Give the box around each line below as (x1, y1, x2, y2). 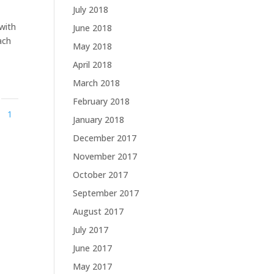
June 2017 (73, 242, 113, 254)
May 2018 (73, 40, 113, 53)
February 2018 (73, 95, 130, 108)
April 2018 (73, 59, 113, 71)
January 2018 (73, 114, 125, 126)
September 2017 (73, 187, 139, 199)
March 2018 (73, 77, 120, 89)
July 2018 (73, 4, 109, 16)
